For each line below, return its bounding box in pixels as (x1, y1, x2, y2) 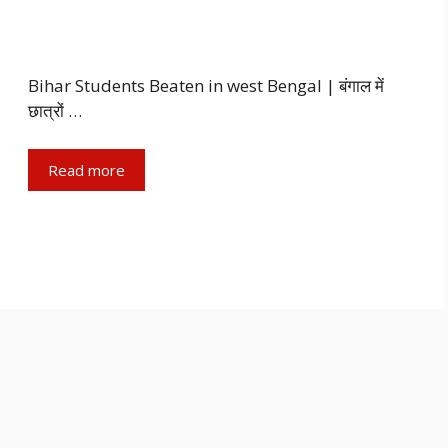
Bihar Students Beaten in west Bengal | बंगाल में (28, 74, 384, 98)
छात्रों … (28, 99, 82, 123)
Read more (48, 159, 125, 180)
